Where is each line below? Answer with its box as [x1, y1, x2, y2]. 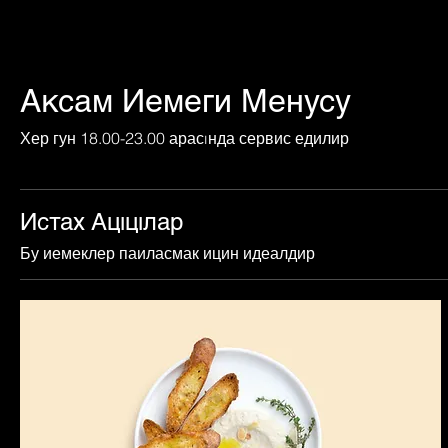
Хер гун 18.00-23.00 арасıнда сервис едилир [20, 127, 349, 148]
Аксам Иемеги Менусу [20, 81, 351, 119]
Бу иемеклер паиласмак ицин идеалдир [20, 242, 315, 263]
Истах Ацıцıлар [20, 207, 183, 235]
